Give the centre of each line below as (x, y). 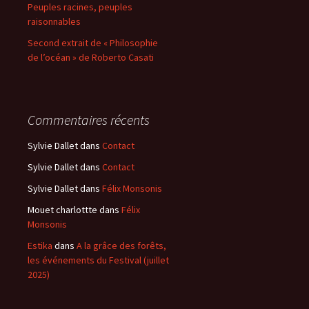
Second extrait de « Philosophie (93, 43)
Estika (40, 246)
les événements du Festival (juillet (98, 260)
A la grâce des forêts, (121, 246)
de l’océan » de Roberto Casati (91, 57)
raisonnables (54, 21)
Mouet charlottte (62, 210)
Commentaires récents (89, 120)
